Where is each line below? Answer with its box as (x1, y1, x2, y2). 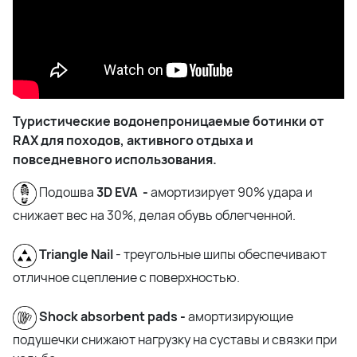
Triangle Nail (39, 245, 116, 264)
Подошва (39, 183, 96, 202)
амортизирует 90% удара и (148, 183, 312, 202)
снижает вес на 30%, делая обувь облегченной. (13, 206, 296, 224)
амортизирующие (188, 308, 293, 326)
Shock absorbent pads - (39, 308, 188, 326)
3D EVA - (96, 183, 148, 202)
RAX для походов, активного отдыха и (13, 131, 253, 149)
